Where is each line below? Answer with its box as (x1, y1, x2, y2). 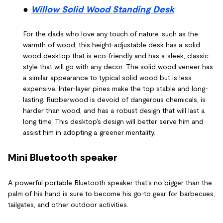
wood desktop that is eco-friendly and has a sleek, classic (23, 52, 209, 60)
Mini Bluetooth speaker (8, 152, 117, 163)
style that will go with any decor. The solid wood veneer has (23, 63, 213, 71)
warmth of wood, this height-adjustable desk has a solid (23, 41, 200, 49)
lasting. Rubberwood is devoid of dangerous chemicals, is (23, 96, 206, 104)
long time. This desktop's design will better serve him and (23, 117, 204, 125)
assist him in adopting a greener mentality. (23, 128, 155, 136)
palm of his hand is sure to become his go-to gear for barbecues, (8, 190, 215, 198)
